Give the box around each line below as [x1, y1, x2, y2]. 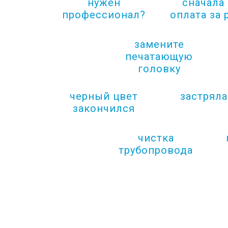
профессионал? [62, 9, 146, 21]
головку [137, 63, 181, 75]
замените [134, 38, 184, 50]
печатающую [125, 50, 193, 63]
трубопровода [119, 144, 193, 156]
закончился [73, 102, 135, 115]
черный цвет [70, 90, 138, 102]
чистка [137, 132, 174, 144]
